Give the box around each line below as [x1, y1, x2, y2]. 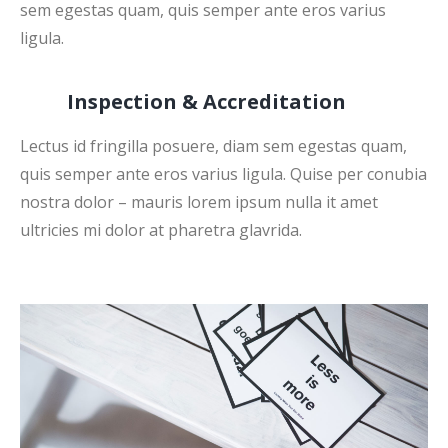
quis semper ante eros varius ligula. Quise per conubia [20, 162, 427, 185]
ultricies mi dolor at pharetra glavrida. [20, 218, 302, 241]
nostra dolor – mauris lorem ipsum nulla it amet [20, 190, 378, 213]
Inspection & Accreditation [67, 87, 346, 115]
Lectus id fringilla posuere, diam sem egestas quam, [20, 134, 407, 157]
